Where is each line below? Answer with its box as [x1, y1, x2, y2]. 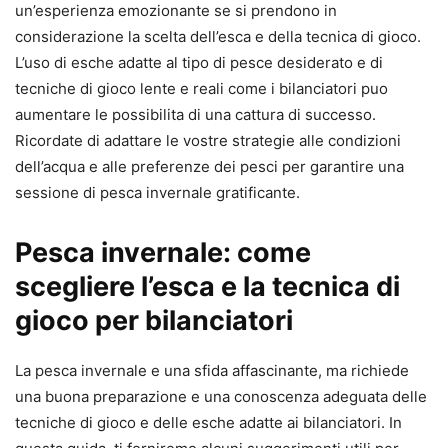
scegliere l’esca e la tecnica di [15, 270, 400, 304]
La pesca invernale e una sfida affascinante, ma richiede [15, 361, 409, 381]
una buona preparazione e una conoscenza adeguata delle [15, 387, 427, 407]
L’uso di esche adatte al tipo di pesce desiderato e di [15, 53, 383, 73]
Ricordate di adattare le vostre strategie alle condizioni [15, 131, 401, 151]
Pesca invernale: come [15, 236, 311, 270]
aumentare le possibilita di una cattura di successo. [15, 105, 376, 125]
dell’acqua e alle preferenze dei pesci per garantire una [15, 157, 404, 177]
